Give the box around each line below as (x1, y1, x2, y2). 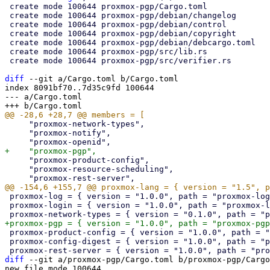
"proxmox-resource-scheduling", (5, 165, 29, 174)
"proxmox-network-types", (5, 119, 29, 128)
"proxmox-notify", (5, 128, 29, 137)
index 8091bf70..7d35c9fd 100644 (5, 83, 154, 92)
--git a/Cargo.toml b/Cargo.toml (24, 74, 178, 83)
